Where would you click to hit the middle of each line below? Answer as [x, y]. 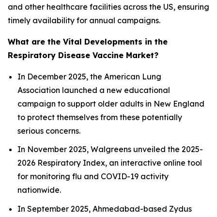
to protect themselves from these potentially [100, 117]
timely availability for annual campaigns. [84, 20]
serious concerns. [49, 131]
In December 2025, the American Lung [89, 76]
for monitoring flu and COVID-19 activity [93, 177]
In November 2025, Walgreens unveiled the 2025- [110, 149]
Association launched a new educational [94, 90]
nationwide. [39, 190]
